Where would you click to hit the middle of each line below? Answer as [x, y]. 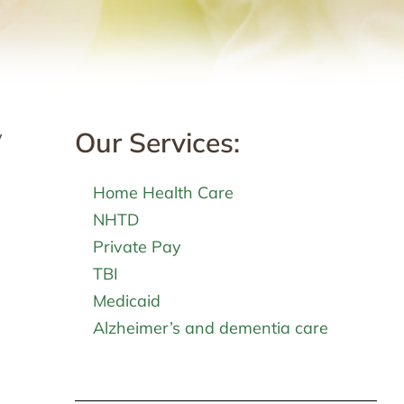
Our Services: [157, 142]
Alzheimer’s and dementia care [210, 327]
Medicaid [126, 300]
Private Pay [137, 246]
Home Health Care [163, 192]
